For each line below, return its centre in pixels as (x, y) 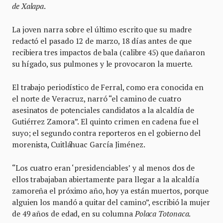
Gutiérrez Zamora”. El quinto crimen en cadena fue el (106, 121)
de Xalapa (28, 6)
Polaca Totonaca (162, 214)
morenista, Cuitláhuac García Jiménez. (79, 144)
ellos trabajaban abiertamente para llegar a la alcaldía (106, 179)
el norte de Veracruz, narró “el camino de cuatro (97, 99)
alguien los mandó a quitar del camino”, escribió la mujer (111, 202)
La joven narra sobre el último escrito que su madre (102, 29)
